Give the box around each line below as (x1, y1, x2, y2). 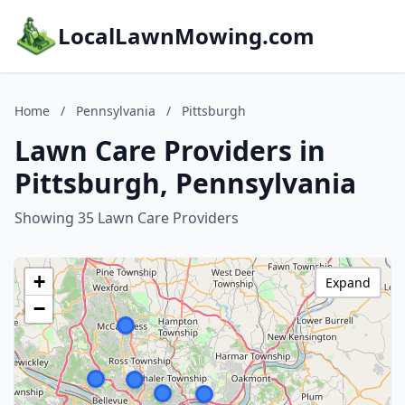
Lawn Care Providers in (14, 132, 325, 169)
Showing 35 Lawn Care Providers (14, 208, 239, 228)
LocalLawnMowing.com (58, 21, 315, 51)
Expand (325, 274, 371, 291)
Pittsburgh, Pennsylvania (14, 165, 356, 202)
